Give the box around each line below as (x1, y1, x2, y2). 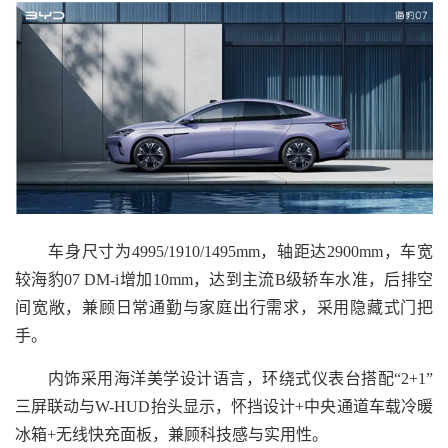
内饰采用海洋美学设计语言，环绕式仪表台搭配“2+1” (15, 369, 433, 387)
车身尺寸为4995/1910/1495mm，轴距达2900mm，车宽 (15, 242, 433, 260)
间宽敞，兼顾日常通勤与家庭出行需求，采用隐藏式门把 (15, 298, 433, 316)
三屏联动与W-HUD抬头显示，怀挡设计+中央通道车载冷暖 (15, 397, 433, 415)
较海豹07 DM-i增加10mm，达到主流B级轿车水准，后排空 (15, 270, 433, 288)
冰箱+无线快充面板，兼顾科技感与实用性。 (15, 425, 328, 443)
